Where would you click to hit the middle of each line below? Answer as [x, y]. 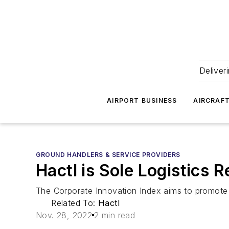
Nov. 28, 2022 [64, 215]
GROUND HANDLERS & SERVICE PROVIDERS [108, 155]
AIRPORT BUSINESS [142, 100]
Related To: [75, 203]
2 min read [115, 215]
